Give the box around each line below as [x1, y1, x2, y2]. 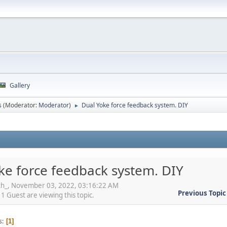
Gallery [10, 81, 30, 90]
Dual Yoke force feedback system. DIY [82, 101, 188, 109]
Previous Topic [178, 188, 226, 198]
